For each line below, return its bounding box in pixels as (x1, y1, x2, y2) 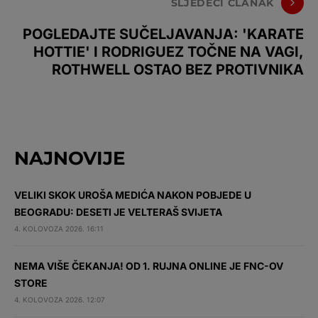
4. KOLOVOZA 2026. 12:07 (14, 295, 105, 304)
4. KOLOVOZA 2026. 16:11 (14, 224, 104, 233)
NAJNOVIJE (14, 147, 125, 170)
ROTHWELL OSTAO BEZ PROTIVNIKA (52, 61, 304, 78)
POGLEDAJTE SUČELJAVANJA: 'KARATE (23, 26, 304, 43)
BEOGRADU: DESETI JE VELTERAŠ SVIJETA (14, 206, 222, 218)
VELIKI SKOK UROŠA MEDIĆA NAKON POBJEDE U (14, 189, 251, 201)
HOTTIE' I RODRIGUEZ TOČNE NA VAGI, (33, 43, 304, 60)
